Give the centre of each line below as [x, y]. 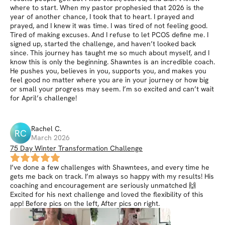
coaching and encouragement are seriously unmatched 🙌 [103, 185]
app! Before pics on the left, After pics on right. [85, 203]
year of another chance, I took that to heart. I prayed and [102, 17]
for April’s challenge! [43, 98]
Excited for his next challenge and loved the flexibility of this [107, 194]
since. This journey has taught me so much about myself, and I [110, 53]
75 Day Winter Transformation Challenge [76, 148]
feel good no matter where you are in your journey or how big [109, 80]
